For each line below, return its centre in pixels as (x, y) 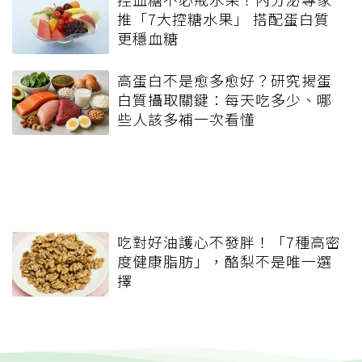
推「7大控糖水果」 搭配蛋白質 (223, 18)
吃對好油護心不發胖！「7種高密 (229, 241)
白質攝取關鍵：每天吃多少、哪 (225, 99)
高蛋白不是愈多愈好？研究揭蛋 (225, 80)
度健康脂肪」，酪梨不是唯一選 (225, 261)
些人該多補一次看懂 (186, 118)
